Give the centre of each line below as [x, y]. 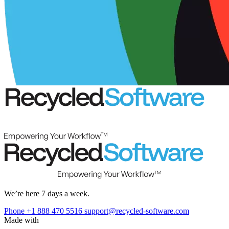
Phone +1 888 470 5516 [44, 211]
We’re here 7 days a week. [47, 193]
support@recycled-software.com [137, 211]
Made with [21, 220]
